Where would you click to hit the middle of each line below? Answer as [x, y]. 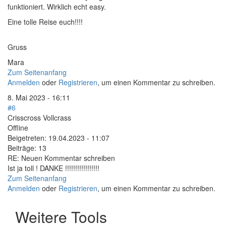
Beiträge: [22, 148]
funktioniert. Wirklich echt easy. [58, 7]
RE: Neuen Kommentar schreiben [61, 158]
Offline [18, 128]
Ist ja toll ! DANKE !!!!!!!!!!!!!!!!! [53, 168]
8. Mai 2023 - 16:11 [39, 98]
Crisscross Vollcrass [39, 118]
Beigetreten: [27, 138]
